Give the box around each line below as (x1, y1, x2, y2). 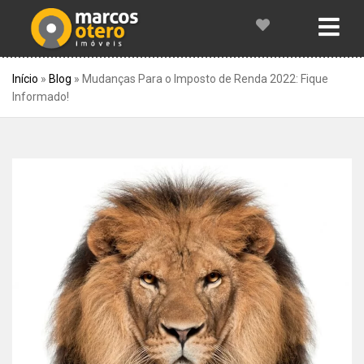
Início (12, 72, 38, 85)
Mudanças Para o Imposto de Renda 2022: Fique (82, 72, 328, 85)
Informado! (12, 90, 69, 103)
